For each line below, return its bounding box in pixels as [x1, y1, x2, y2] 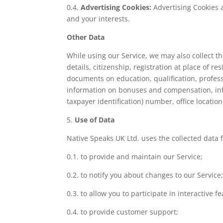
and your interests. [67, 13, 130, 23]
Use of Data [75, 114, 115, 124]
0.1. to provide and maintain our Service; [67, 151, 203, 161]
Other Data [67, 32, 105, 42]
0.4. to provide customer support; [67, 207, 179, 217]
